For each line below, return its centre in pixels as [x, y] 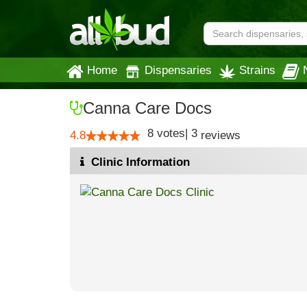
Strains [257, 70]
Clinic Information [139, 162]
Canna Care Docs [147, 108]
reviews [219, 135]
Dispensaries [178, 70]
